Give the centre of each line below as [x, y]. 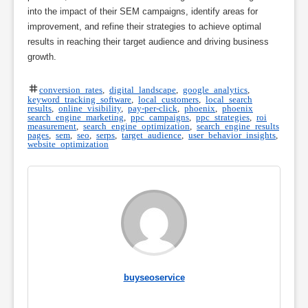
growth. [42, 57]
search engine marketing [76, 117]
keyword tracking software [79, 99]
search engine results [238, 126]
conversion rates [71, 89]
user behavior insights [232, 135]
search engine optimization [136, 126]
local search [229, 99]
